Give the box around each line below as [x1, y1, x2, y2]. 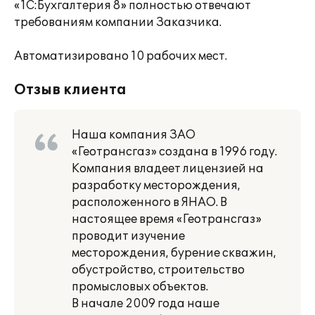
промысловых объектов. [72, 280, 208, 294]
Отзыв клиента [14, 82, 127, 98]
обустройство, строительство [72, 263, 245, 277]
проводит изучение [72, 229, 185, 243]
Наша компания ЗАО [72, 128, 195, 142]
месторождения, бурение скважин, [72, 246, 276, 260]
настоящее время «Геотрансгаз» [72, 212, 262, 226]
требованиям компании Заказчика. [14, 15, 221, 30]
